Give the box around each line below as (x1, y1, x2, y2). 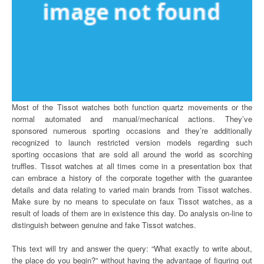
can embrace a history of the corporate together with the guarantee (12, 172, 252, 183)
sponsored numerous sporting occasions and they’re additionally (12, 125, 252, 136)
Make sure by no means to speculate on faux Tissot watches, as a (12, 196, 252, 207)
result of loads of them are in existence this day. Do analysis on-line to (12, 207, 252, 219)
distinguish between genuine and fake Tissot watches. (12, 219, 196, 230)
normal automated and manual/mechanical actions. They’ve (12, 113, 252, 124)
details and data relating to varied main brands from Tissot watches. (12, 184, 252, 195)
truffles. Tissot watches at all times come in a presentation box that (12, 160, 252, 171)
